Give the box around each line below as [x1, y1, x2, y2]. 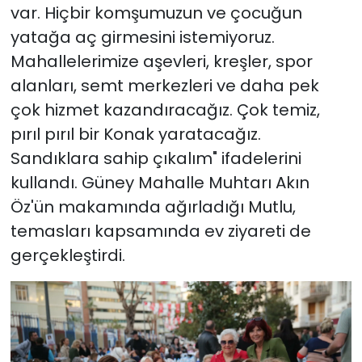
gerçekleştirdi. [10, 243, 125, 267]
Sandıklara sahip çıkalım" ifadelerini [10, 146, 301, 170]
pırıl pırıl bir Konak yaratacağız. [10, 122, 261, 145]
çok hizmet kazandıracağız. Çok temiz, [10, 98, 320, 121]
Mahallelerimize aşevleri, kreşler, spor [10, 49, 313, 73]
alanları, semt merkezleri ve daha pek [10, 74, 319, 97]
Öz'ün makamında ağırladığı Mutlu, [10, 195, 296, 218]
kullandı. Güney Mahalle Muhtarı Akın [10, 170, 309, 194]
